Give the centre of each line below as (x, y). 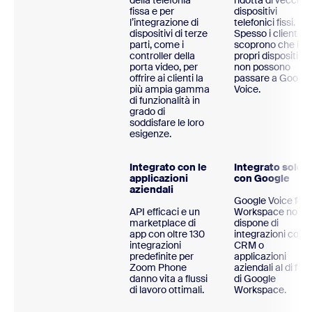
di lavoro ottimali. (167, 290)
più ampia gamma (170, 89)
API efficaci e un (165, 212)
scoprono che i (266, 45)
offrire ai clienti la (166, 78)
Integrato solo (268, 167)
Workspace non (268, 212)
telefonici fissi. (265, 23)
